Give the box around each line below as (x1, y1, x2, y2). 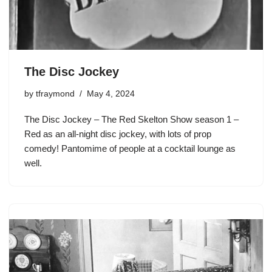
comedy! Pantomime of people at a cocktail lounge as (24, 143, 236, 154)
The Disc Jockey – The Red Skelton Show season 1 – (24, 114, 239, 124)
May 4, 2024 (87, 89, 135, 98)
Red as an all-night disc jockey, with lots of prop (24, 128, 211, 139)
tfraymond (36, 89, 75, 98)
